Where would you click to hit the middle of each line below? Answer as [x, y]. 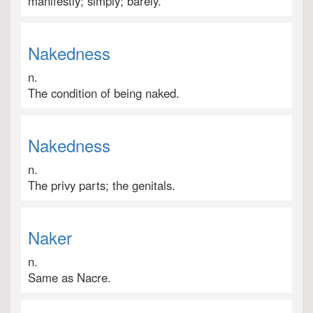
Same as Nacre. [70, 277]
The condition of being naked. [104, 93]
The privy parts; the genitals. [102, 185]
